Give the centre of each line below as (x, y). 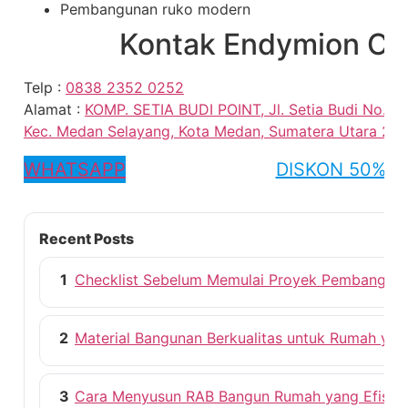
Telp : (45, 88)
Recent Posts (87, 238)
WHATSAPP (75, 169)
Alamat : (54, 110)
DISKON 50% (331, 169)
